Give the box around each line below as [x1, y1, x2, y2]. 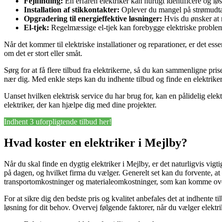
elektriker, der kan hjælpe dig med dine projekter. [4, 101, 157, 110]
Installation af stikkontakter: [24, 5, 119, 14]
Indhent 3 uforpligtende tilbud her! [4, 117, 111, 126]
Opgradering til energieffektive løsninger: [24, 14, 162, 23]
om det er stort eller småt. [4, 49, 82, 58]
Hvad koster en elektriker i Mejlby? [4, 136, 187, 150]
